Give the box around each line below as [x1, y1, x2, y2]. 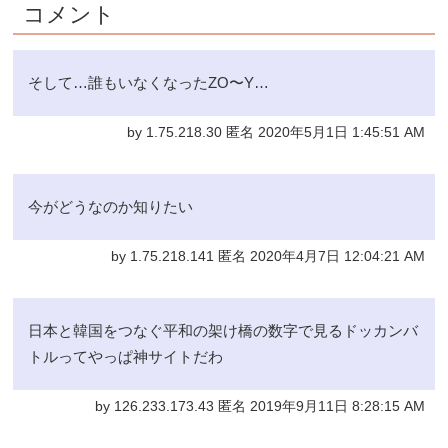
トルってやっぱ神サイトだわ [28, 348, 224, 366]
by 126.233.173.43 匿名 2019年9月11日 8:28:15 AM [94, 399, 425, 415]
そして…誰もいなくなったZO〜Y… [28, 74, 270, 92]
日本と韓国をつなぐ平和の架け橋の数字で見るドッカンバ [28, 322, 419, 340]
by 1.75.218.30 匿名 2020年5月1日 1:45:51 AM [126, 125, 425, 141]
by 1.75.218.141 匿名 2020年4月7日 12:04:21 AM [110, 249, 425, 265]
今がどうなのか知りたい [28, 198, 194, 216]
